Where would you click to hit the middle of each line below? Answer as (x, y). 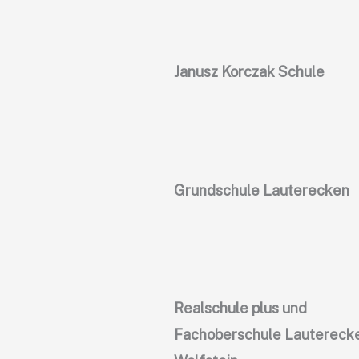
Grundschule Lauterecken (262, 190)
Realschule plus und (240, 309)
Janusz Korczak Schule (249, 71)
